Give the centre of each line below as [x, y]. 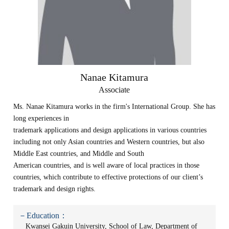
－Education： [43, 215]
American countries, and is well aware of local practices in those [107, 165]
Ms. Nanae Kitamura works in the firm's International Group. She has [114, 107]
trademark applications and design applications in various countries [110, 130]
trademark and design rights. [55, 189]
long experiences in [41, 118]
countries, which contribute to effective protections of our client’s [108, 177]
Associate [114, 90]
